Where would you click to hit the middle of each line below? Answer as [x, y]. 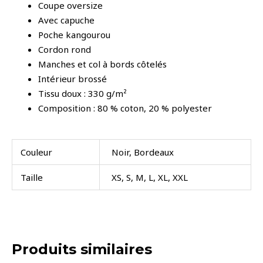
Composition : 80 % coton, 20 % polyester [125, 108]
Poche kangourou [74, 34]
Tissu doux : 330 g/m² [82, 93]
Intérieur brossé [73, 78]
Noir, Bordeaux [143, 152]
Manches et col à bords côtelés [102, 64]
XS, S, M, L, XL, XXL [150, 178]
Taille [31, 178]
